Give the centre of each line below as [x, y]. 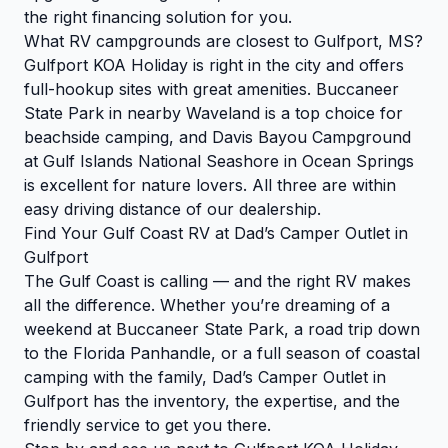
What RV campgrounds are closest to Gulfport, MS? [223, 41]
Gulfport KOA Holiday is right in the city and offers [214, 65]
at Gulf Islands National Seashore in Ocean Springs [219, 161]
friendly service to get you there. [147, 425]
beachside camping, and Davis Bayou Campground [217, 137]
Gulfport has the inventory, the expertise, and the [212, 401]
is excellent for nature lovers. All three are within [210, 185]
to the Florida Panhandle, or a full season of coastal [222, 353]
